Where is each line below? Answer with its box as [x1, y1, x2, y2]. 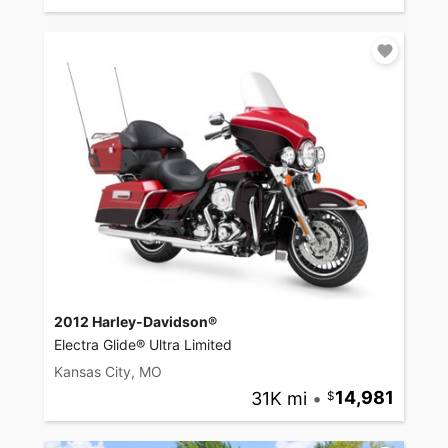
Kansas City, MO [54, 363, 162, 381]
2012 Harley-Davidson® [54, 313, 217, 331]
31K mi [250, 387, 307, 409]
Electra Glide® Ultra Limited [54, 336, 232, 354]
